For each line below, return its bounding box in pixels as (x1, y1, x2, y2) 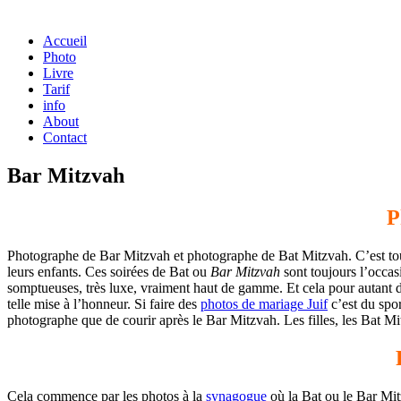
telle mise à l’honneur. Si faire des (7, 295, 200, 311)
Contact (43, 130, 87, 145)
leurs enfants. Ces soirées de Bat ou (7, 263, 210, 279)
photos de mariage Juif (200, 295, 328, 311)
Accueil (43, 33, 87, 48)
